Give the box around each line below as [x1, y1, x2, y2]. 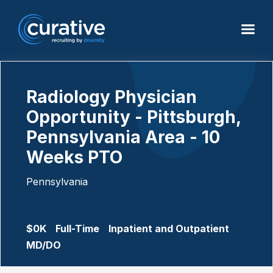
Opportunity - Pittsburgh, [26, 107, 241, 127]
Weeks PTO [26, 147, 122, 168]
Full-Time [55, 222, 99, 235]
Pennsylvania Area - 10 [26, 127, 220, 147]
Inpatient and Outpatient [108, 222, 229, 235]
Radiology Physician [26, 87, 197, 107]
